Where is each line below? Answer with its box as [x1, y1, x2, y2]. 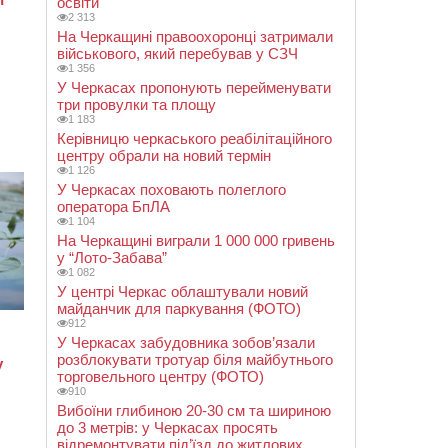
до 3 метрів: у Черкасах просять [57, 419, 278, 436]
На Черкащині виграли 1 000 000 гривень [57, 232, 335, 249]
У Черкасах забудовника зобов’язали [57, 334, 315, 351]
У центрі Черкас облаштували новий [57, 283, 308, 300]
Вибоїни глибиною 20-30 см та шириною [57, 402, 331, 419]
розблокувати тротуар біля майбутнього [57, 351, 333, 368]
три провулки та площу [57, 96, 216, 113]
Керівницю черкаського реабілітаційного [57, 130, 332, 147]
